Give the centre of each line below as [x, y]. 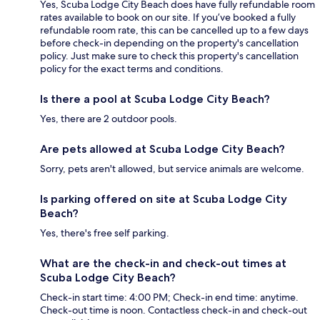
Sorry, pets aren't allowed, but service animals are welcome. [172, 169]
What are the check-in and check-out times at [163, 264]
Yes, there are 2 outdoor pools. [109, 119]
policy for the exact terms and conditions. [132, 69]
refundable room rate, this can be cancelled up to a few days [174, 30]
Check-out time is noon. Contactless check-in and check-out [174, 310]
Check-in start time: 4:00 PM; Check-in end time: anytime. [169, 297]
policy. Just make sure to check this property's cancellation [169, 56]
